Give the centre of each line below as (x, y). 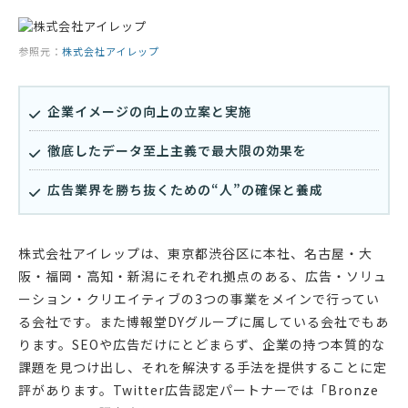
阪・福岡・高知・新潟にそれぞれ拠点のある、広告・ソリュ (203, 276)
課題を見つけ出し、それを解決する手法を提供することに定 (203, 367)
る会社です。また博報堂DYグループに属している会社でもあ (204, 322)
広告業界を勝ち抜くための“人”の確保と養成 (185, 190)
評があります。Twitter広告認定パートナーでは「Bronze (199, 390)
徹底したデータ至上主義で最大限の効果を (177, 151)
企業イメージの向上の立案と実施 (150, 112)
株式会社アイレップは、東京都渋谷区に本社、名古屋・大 (195, 254)
